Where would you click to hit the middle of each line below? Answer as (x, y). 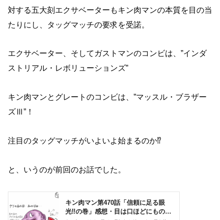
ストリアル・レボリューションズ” (68, 68)
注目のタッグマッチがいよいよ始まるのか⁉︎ (84, 140)
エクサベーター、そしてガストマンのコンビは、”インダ (107, 54)
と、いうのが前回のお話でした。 (67, 169)
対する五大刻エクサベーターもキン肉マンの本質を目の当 (110, 10)
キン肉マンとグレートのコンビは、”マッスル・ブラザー (107, 97)
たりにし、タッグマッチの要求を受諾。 (79, 25)
